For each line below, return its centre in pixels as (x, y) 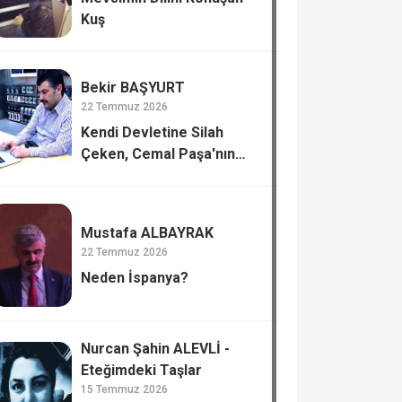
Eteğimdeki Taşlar (142, 370)
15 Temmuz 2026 (125, 389)
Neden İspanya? (135, 277)
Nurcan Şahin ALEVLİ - (156, 349)
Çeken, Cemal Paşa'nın (158, 153)
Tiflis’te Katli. (126, 175)
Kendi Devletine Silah (153, 132)
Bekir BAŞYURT (133, 87)
